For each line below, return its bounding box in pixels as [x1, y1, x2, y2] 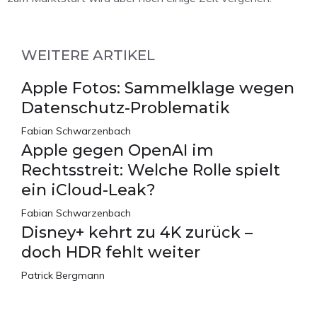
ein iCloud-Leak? [21, 180, 156, 200]
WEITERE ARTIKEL [21, 47, 155, 64]
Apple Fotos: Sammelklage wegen [21, 79, 294, 98]
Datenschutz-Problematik [21, 98, 230, 118]
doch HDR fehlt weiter [21, 243, 200, 263]
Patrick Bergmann [21, 269, 105, 282]
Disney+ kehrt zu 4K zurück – [21, 223, 253, 243]
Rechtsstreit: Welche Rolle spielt [21, 161, 280, 180]
